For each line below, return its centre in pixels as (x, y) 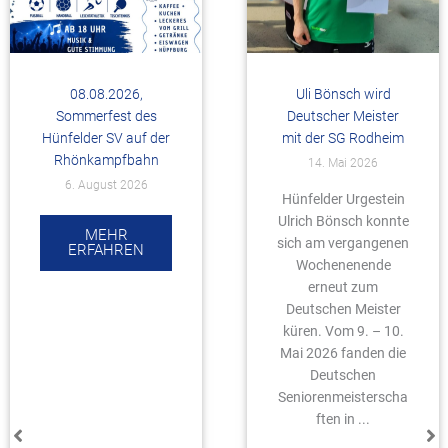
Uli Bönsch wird (343, 94)
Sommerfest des (106, 116)
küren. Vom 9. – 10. (343, 331)
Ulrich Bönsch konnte (343, 221)
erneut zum (343, 287)
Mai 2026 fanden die (343, 353)
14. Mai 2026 (343, 163)
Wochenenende (343, 265)
